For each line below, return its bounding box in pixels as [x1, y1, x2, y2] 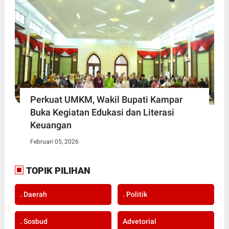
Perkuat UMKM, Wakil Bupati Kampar [30, 94, 182, 105]
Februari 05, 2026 [30, 138, 79, 145]
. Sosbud [19, 217, 48, 225]
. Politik [122, 190, 147, 198]
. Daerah [19, 190, 47, 198]
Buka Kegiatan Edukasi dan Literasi [30, 106, 174, 118]
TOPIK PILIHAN [24, 165, 90, 176]
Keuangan [30, 119, 72, 130]
